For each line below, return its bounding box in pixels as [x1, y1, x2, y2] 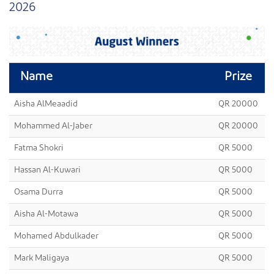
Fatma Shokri [14, 144, 64, 153]
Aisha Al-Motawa [14, 210, 78, 219]
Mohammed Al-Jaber [14, 122, 92, 131]
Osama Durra [14, 188, 63, 197]
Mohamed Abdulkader [14, 232, 98, 241]
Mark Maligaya [14, 254, 69, 263]
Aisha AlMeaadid [14, 100, 78, 109]
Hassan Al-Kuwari [14, 166, 81, 175]
